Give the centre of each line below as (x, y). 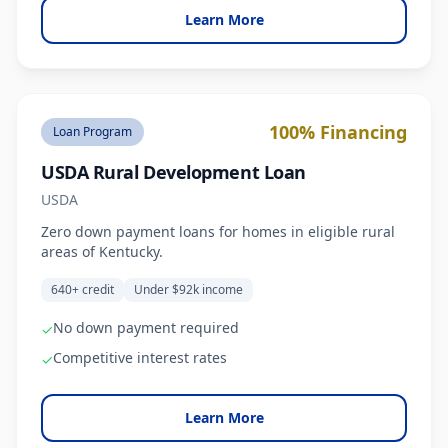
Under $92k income (188, 289)
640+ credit (82, 289)
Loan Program (92, 131)
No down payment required (146, 327)
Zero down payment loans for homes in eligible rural (218, 231)
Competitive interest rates (140, 357)
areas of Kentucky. (102, 251)
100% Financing (338, 132)
